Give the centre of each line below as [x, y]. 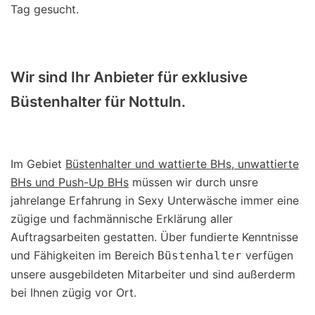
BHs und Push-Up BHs [70, 182]
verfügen [268, 256]
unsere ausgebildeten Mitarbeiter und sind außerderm [153, 275]
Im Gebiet [38, 164]
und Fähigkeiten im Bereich [84, 256]
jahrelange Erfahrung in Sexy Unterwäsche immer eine [155, 201]
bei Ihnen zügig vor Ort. [73, 293]
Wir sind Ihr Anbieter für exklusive [129, 77]
